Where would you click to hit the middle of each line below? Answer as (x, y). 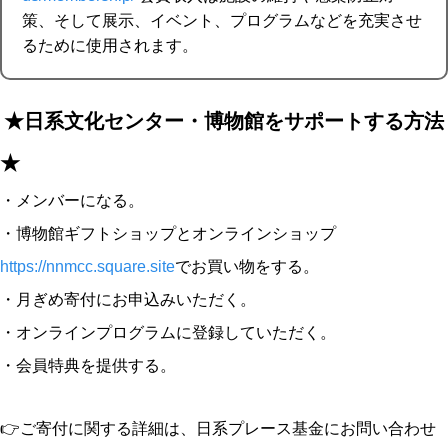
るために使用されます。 (110, 45)
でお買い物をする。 (247, 266)
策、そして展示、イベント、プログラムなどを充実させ (222, 20)
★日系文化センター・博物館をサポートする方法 (224, 120)
